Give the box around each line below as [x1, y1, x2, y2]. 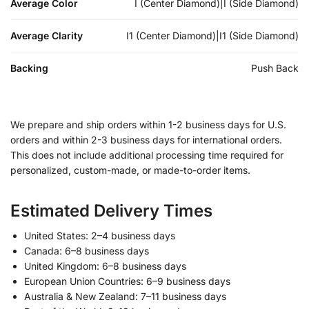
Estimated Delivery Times [10, 200, 212, 221]
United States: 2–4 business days [24, 229, 175, 241]
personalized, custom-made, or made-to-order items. [10, 163, 250, 176]
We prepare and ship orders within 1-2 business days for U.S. [10, 118, 286, 130]
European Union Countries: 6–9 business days [24, 275, 230, 287]
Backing [10, 61, 48, 74]
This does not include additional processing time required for [10, 148, 283, 161]
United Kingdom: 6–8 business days [24, 259, 186, 272]
